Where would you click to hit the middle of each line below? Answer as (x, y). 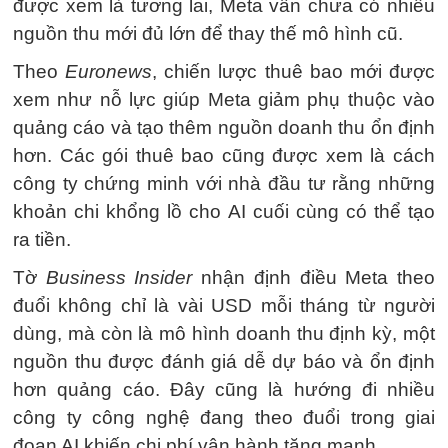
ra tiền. (42, 239)
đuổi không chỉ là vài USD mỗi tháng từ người (224, 305)
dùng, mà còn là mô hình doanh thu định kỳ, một (224, 333)
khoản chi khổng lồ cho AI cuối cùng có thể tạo (224, 211)
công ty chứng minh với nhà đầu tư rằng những (224, 183)
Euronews (109, 71)
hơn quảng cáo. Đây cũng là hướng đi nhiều (224, 389)
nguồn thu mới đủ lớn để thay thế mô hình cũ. (208, 33)
